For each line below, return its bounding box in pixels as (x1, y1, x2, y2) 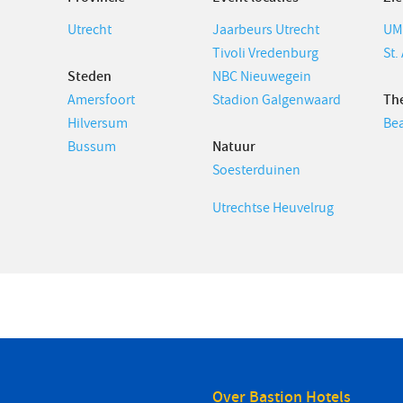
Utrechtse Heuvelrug (212, 198, 334, 218)
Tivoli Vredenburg (212, 43, 318, 63)
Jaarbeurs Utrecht (212, 20, 319, 40)
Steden (67, 67, 112, 86)
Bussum (67, 137, 116, 157)
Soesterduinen (212, 160, 300, 180)
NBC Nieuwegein (212, 67, 311, 86)
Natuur (212, 137, 255, 157)
